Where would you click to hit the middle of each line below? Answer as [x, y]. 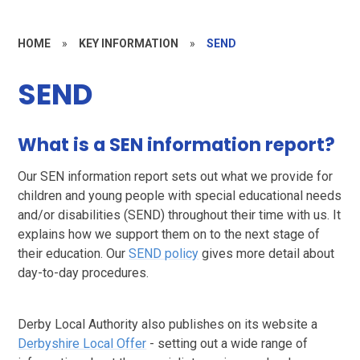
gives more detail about [267, 253]
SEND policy [164, 253]
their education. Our [74, 253]
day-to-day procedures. [84, 272]
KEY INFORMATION [129, 43]
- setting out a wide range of [227, 343]
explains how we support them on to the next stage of [169, 234]
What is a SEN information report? [177, 144]
